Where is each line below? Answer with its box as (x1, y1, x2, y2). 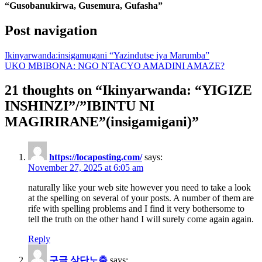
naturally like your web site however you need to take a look (28, 182, 251, 193)
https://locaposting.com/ (49, 152, 142, 163)
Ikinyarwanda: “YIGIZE (102, 82, 252, 98)
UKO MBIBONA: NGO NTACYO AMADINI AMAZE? (5, 60, 225, 71)
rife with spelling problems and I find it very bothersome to (28, 204, 244, 214)
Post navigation (5, 22, 97, 38)
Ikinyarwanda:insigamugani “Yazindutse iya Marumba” (5, 50, 209, 60)
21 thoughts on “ (5, 82, 102, 98)
